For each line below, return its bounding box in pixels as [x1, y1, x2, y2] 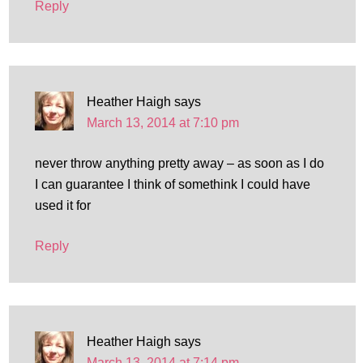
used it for [34, 199, 91, 212]
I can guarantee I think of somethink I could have [34, 177, 310, 191]
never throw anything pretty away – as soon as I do [34, 156, 324, 170]
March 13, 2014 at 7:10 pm [86, 116, 239, 130]
